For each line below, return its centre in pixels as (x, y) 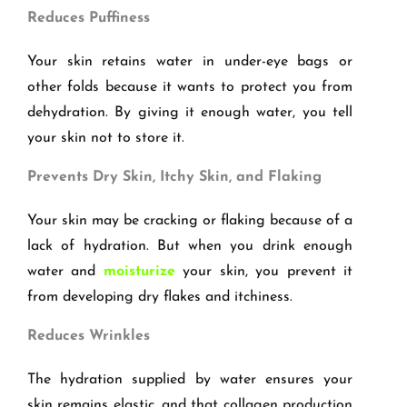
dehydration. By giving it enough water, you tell (190, 113)
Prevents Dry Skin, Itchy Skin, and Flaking (174, 178)
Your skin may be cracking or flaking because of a (190, 221)
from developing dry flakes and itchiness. (160, 298)
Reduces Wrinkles (89, 337)
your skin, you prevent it (268, 272)
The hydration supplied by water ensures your (190, 380)
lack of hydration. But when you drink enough (190, 247)
